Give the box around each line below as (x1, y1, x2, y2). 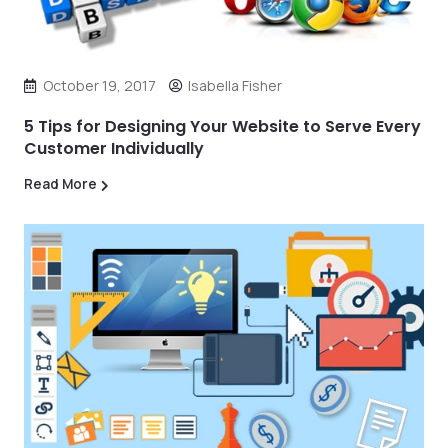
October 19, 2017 (43, 76, 156, 95)
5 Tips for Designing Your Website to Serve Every (24, 115, 421, 138)
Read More (24, 175, 97, 193)
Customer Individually (24, 137, 204, 160)
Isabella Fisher (188, 76, 282, 95)
